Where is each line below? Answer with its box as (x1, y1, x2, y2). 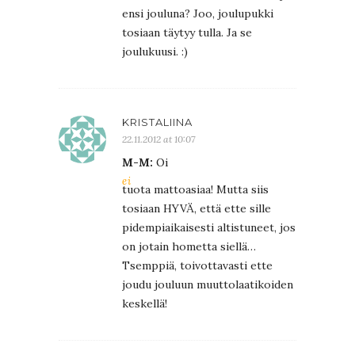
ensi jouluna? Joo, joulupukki (122, 6, 273, 21)
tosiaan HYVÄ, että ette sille (122, 200, 271, 216)
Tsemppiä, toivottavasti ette (122, 258, 273, 273)
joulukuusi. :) (122, 44, 188, 59)
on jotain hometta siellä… (122, 239, 256, 254)
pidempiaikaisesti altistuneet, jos (122, 219, 296, 235)
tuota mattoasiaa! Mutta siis (122, 181, 269, 197)
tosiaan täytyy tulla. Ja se (122, 25, 252, 40)
